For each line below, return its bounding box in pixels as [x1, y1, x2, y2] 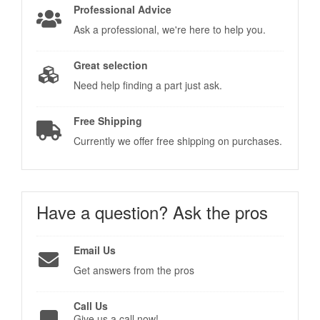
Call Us [73, 298, 108, 313]
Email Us [73, 242, 116, 257]
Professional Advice [73, 1, 171, 16]
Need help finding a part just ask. [73, 77, 222, 92]
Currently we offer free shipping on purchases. [73, 133, 282, 148]
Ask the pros [173, 199, 268, 224]
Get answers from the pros [73, 262, 194, 277]
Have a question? [36, 199, 173, 224]
